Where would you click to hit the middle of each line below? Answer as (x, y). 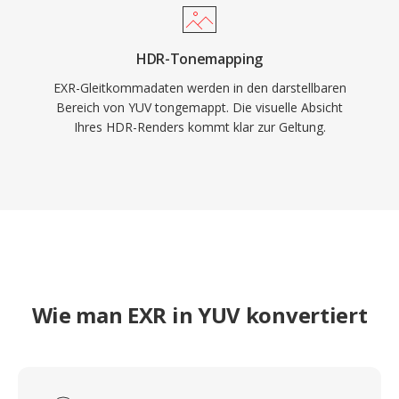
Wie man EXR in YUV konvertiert (199, 315)
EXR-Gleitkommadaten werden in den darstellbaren (199, 88)
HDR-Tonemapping (199, 59)
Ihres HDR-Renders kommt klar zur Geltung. (199, 127)
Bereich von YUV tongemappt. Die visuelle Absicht (199, 107)
